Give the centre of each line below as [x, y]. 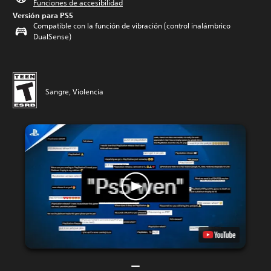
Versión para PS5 [43, 15]
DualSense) [52, 37]
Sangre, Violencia [74, 91]
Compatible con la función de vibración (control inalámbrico [132, 26]
